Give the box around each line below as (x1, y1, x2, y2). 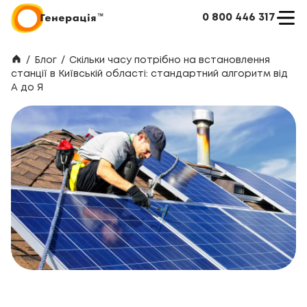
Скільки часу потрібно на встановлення (69, 56, 270, 64)
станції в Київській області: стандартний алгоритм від (11, 70, 288, 78)
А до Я (11, 84, 43, 92)
